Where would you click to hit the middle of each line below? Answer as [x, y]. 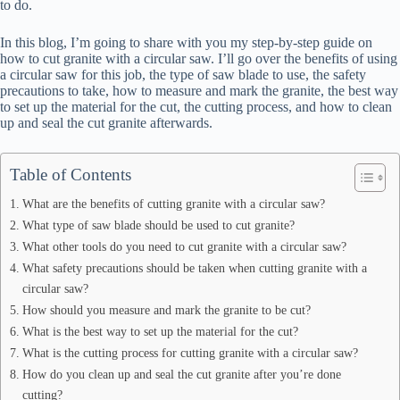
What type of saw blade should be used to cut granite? [158, 225]
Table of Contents [71, 175]
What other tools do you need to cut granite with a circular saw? [184, 246]
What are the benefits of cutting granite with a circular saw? [173, 204]
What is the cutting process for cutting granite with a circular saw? [190, 353]
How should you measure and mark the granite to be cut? [166, 310]
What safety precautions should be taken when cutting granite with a [194, 268]
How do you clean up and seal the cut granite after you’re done [181, 374]
